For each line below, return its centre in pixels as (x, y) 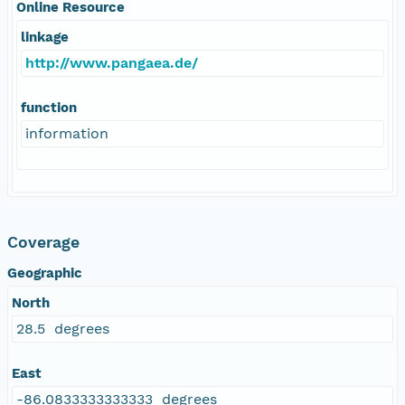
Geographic (45, 273)
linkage (45, 37)
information (67, 133)
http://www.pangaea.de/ (112, 62)
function (49, 107)
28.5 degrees (63, 328)
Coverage (43, 242)
